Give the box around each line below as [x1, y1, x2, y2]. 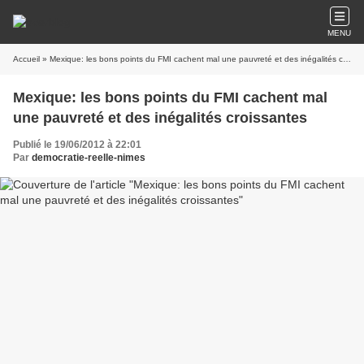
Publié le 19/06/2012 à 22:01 [13, 139, 141, 150]
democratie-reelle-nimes [32, 152, 145, 163]
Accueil [13, 54, 40, 63]
